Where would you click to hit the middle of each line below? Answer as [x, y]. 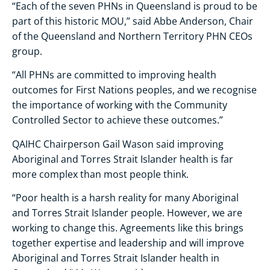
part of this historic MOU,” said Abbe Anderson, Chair [133, 21]
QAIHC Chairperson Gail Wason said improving [118, 144]
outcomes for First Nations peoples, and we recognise [134, 90]
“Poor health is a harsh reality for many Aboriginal [125, 197]
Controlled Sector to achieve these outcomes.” [118, 120]
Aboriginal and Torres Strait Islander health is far [123, 159]
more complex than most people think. [100, 174]
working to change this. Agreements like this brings [128, 228]
